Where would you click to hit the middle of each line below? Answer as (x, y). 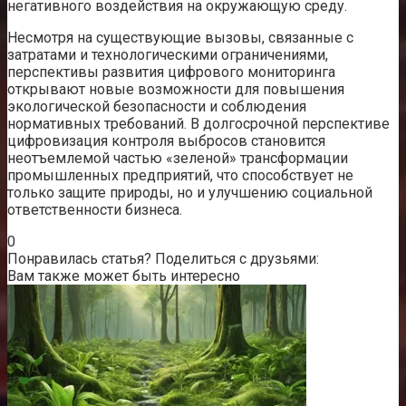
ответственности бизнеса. (95, 209)
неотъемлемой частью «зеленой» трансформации (178, 158)
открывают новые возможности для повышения (176, 89)
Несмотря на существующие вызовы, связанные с (180, 37)
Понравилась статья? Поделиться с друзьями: (163, 258)
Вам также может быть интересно (124, 275)
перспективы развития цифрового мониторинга (171, 72)
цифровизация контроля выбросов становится (166, 140)
